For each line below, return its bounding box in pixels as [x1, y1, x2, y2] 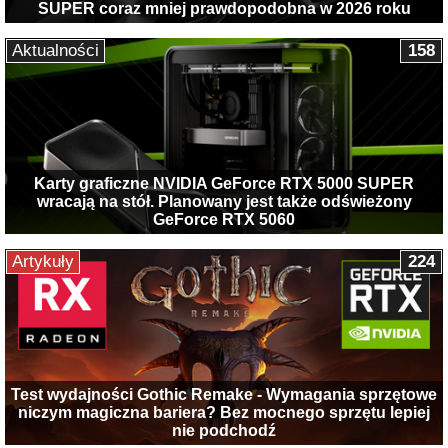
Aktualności [12, 41, 99, 61]
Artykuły [12, 252, 74, 272]
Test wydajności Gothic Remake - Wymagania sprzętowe [11, 385, 437, 403]
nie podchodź [172, 421, 276, 439]
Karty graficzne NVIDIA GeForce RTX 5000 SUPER [34, 175, 414, 193]
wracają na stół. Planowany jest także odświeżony [36, 193, 412, 211]
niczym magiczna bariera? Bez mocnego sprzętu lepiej [18, 403, 430, 421]
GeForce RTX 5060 [153, 211, 295, 229]
